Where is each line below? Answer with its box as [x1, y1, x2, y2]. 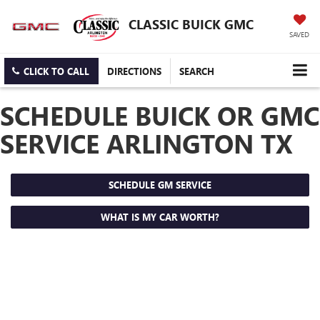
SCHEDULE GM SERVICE [109, 179, 211, 191]
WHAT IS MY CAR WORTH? [101, 211, 219, 224]
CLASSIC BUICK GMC [129, 15, 254, 33]
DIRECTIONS [107, 65, 161, 78]
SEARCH [179, 65, 214, 78]
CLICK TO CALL [24, 65, 89, 78]
